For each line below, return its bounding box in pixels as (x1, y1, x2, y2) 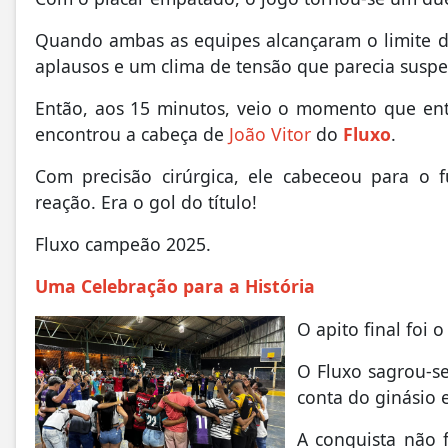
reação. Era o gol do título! (35, 189, 257, 214)
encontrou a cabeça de (35, 121, 224, 146)
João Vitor (224, 121, 311, 146)
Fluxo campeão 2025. (35, 231, 211, 256)
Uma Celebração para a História (35, 274, 315, 299)
